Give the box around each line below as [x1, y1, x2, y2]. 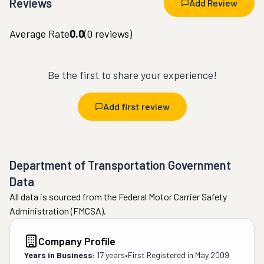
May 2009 [195, 250, 229, 260]
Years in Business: [24, 250, 95, 260]
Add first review [103, 101, 170, 112]
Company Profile [38, 235, 115, 247]
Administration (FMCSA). [9, 205, 106, 216]
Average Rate [9, 27, 70, 40]
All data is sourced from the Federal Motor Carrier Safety [9, 191, 227, 202]
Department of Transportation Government [9, 158, 231, 172]
